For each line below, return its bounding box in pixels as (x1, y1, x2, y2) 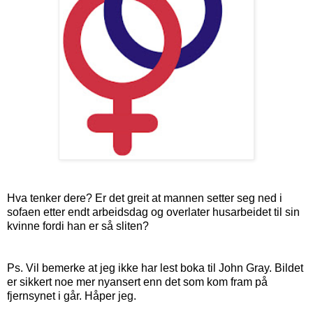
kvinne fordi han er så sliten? (7, 219, 152, 232)
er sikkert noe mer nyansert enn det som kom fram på (7, 275, 268, 288)
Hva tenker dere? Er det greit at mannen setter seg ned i (7, 191, 282, 204)
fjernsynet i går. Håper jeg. (7, 289, 139, 302)
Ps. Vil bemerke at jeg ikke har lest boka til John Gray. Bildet (7, 261, 303, 274)
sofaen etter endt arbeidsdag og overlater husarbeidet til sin (7, 205, 300, 218)
